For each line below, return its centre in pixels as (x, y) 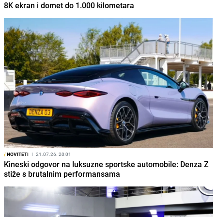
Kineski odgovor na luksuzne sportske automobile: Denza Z (106, 164)
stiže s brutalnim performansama (62, 174)
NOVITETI (17, 154)
